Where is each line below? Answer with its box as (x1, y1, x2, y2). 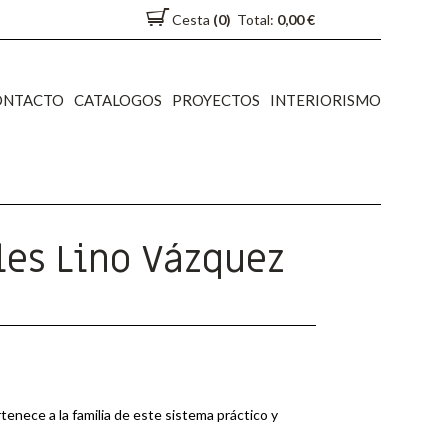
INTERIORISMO (269, 91, 381, 109)
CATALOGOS (73, 91, 162, 109)
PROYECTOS (171, 91, 260, 109)
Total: (237, 10, 277, 28)
